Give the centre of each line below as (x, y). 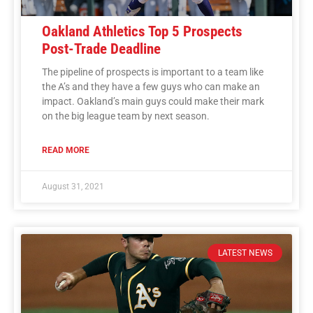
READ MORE (66, 150)
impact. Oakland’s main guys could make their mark (153, 101)
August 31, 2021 (73, 186)
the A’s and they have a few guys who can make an (151, 86)
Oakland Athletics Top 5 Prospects (142, 31)
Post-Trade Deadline (101, 49)
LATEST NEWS (245, 253)
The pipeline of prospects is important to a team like (153, 72)
